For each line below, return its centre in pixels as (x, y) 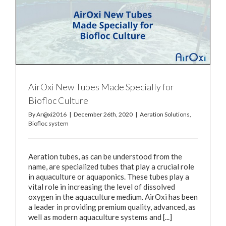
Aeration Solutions (165, 114)
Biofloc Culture (58, 100)
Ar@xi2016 (51, 114)
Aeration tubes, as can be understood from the (105, 156)
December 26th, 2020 (103, 114)
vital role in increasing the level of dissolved (102, 186)
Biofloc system (48, 123)
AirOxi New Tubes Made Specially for (101, 87)
